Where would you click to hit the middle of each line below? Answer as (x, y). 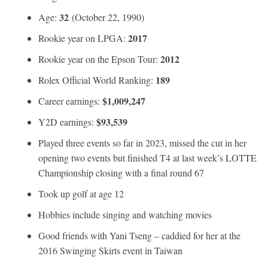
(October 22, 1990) (106, 17)
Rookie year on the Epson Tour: (99, 59)
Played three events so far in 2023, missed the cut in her (142, 142)
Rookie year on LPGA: (83, 38)
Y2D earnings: (67, 121)
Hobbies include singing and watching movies (125, 214)
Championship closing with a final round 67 (121, 172)
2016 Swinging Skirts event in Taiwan (110, 250)
